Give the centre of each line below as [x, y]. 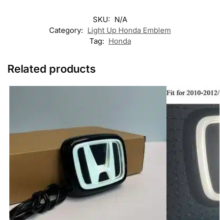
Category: [67, 30]
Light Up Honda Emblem [129, 30]
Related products [52, 69]
